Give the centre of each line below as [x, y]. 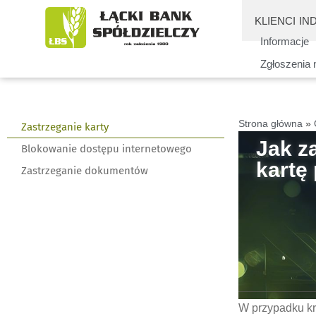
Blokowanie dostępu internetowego [107, 149]
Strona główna [270, 124]
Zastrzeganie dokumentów [85, 171]
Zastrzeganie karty [65, 127]
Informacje [284, 41]
